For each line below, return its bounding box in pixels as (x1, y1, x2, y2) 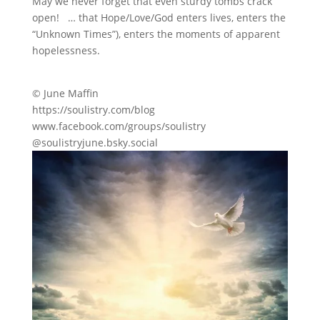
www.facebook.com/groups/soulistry (31, 119, 206, 134)
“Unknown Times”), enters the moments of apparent (31, 27, 280, 41)
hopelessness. (31, 44, 100, 58)
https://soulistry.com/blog (31, 103, 155, 117)
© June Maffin (31, 86, 99, 101)
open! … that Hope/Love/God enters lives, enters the (31, 11, 286, 25)
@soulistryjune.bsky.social (31, 136, 158, 150)
